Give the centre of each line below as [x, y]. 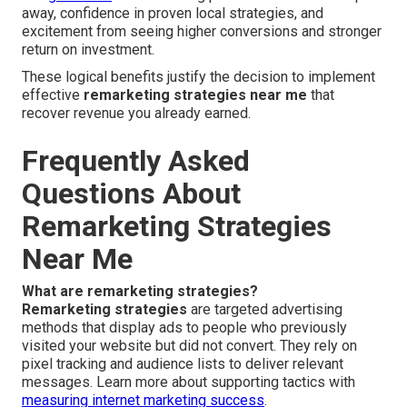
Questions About [131, 194]
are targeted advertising [265, 310]
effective [53, 95]
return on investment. [88, 50]
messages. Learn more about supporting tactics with [189, 382]
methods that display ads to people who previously [184, 328]
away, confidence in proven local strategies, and [173, 14]
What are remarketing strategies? [140, 292]
